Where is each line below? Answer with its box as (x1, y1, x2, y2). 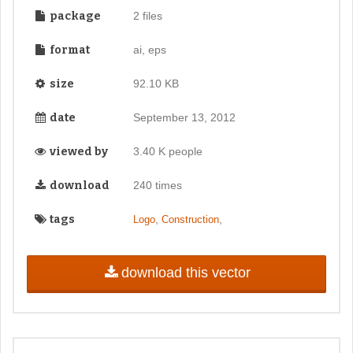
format (47, 43, 90, 58)
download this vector (121, 264, 251, 281)
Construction (161, 214, 219, 226)
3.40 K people (132, 145, 203, 158)
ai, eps (132, 43, 166, 57)
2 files (132, 9, 162, 23)
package (47, 9, 101, 24)
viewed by (47, 145, 108, 159)
